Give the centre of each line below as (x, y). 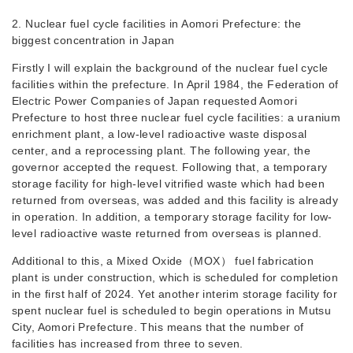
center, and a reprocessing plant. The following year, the (161, 150)
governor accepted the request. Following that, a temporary (170, 167)
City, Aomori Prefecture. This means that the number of (158, 327)
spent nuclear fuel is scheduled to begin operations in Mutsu (172, 310)
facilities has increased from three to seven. (128, 344)
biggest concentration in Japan (93, 40)
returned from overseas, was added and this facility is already (175, 200)
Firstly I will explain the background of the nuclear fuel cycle (170, 68)
